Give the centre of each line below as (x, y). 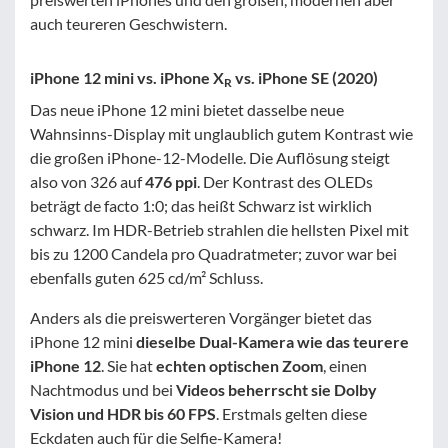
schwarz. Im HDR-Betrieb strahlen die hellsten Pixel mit (219, 229)
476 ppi (171, 181)
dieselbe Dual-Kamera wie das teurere (272, 341)
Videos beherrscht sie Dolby (276, 389)
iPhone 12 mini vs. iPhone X (127, 77)
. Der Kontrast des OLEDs (285, 181)
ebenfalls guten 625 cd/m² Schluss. (146, 277)
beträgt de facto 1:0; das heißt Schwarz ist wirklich (201, 205)
